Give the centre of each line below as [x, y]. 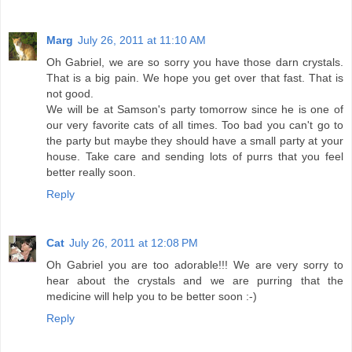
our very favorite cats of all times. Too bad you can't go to [195, 125]
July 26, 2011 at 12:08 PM [134, 242]
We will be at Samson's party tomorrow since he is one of [195, 109]
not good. [70, 93]
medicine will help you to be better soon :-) [152, 296]
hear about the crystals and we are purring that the [195, 280]
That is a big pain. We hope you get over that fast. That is [195, 77]
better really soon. [91, 172]
